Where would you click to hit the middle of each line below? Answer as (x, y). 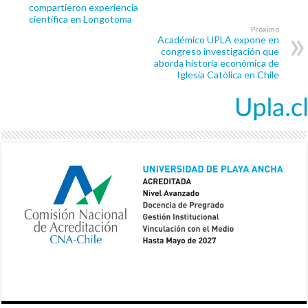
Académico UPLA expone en (218, 40)
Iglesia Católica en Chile (228, 75)
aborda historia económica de (216, 63)
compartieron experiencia (84, 8)
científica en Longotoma (81, 19)
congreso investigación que (220, 52)
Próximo (265, 30)
